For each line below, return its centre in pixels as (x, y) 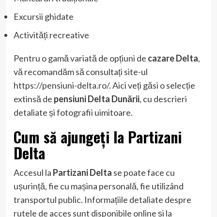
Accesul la (33, 172)
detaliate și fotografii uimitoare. (73, 112)
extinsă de (33, 99)
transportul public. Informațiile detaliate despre (102, 199)
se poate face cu (143, 172)
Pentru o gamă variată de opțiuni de (80, 58)
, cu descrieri (163, 99)
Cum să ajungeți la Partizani (97, 137)
